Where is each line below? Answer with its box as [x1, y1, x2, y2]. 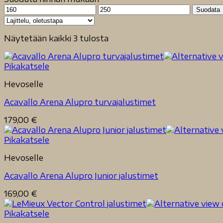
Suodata [196, 6, 220, 13]
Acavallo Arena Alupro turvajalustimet [4, 97, 156, 107]
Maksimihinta [98, 3, 150, 13]
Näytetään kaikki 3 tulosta [4, 33, 109, 43]
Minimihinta [3, 3, 49, 13]
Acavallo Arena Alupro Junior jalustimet [4, 171, 158, 181]
